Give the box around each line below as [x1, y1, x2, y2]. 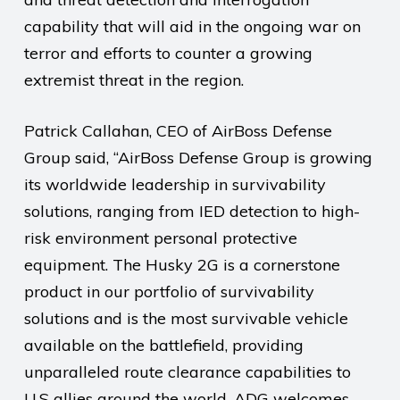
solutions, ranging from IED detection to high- [23, 201, 360, 221]
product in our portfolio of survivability [23, 281, 314, 302]
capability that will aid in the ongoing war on [23, 16, 361, 37]
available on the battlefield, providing [23, 335, 304, 355]
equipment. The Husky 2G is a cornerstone [23, 254, 340, 275]
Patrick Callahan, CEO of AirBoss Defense [23, 121, 332, 141]
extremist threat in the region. [23, 70, 244, 90]
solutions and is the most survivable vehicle [23, 308, 348, 329]
